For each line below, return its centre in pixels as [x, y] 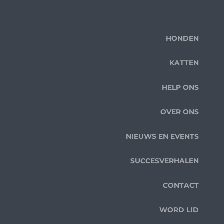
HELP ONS [180, 87]
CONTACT [181, 185]
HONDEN [182, 38]
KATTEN [184, 63]
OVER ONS [180, 112]
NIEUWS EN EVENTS [162, 136]
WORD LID [179, 210]
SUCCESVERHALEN [165, 161]
